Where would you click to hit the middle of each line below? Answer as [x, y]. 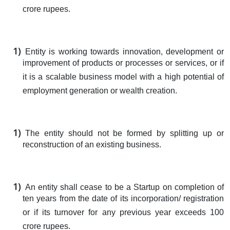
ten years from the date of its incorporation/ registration [123, 200]
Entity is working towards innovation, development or [124, 51]
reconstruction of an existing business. [92, 146]
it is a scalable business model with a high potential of [123, 78]
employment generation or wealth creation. [100, 92]
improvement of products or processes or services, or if [123, 64]
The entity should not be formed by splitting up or [124, 133]
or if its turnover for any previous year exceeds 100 [123, 214]
